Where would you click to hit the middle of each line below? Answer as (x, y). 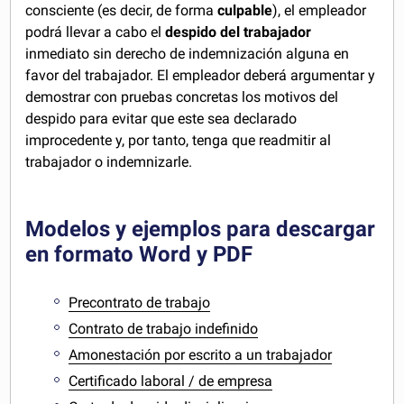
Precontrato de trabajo (140, 303)
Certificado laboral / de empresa (171, 381)
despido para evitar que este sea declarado (161, 118)
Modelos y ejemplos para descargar (201, 229)
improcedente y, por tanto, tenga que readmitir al (179, 140)
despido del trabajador (239, 32)
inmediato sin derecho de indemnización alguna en (188, 53)
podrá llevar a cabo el (96, 32)
